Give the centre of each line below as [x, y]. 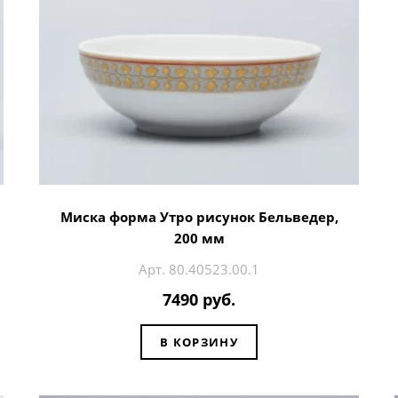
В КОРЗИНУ [199, 342]
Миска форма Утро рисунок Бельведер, [199, 216]
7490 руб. [199, 300]
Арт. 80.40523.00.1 [199, 269]
